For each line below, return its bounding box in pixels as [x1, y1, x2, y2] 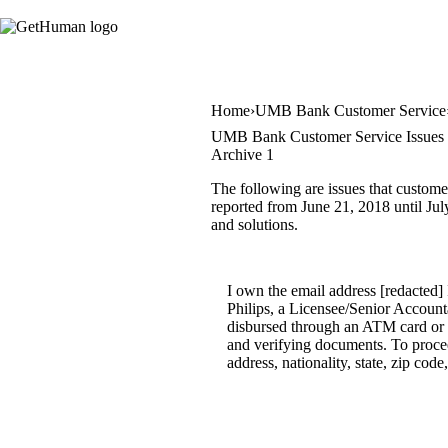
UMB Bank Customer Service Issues [211, 128, 444, 146]
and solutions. [211, 216, 298, 234]
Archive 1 [211, 146, 274, 164]
